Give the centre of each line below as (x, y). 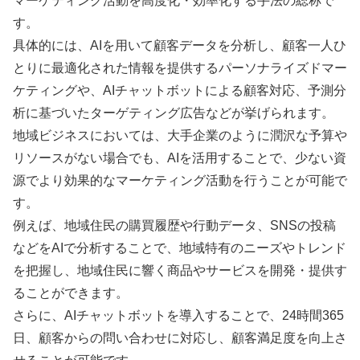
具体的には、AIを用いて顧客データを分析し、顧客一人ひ (180, 46)
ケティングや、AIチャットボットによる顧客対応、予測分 (180, 91)
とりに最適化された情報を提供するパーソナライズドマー (180, 68)
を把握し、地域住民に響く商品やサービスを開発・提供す (180, 271)
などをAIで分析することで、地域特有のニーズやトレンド (180, 248)
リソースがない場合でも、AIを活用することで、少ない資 (180, 158)
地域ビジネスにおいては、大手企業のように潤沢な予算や (180, 136)
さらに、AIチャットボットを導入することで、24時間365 (178, 316)
